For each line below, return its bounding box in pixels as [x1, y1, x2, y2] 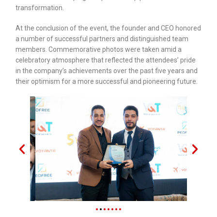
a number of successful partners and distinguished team [15, 35, 189, 43]
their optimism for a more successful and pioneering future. [15, 77, 198, 86]
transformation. [15, 4, 64, 12]
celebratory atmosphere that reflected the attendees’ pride [15, 56, 196, 64]
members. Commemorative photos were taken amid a [15, 46, 182, 54]
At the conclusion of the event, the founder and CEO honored [15, 24, 201, 32]
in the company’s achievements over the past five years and [15, 67, 198, 75]
